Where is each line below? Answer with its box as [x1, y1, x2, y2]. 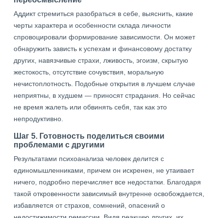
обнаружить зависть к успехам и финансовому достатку [14, 45, 192, 53]
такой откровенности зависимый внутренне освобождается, [14, 190, 204, 198]
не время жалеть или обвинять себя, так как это [14, 103, 167, 111]
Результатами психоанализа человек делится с [14, 155, 164, 163]
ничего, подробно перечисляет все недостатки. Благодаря [14, 178, 201, 186]
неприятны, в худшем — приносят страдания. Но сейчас [14, 91, 195, 99]
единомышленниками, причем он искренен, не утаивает [14, 166, 194, 174]
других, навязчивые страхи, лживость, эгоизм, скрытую [14, 56, 188, 64]
